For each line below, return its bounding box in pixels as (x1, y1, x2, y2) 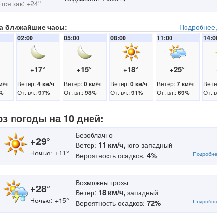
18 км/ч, (98, 187, 125, 198)
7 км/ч (177, 80, 194, 88)
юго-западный (125, 140, 172, 150)
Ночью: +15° (30, 195, 69, 205)
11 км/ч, (98, 139, 125, 150)
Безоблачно (76, 130, 113, 139)
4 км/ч (37, 80, 54, 88)
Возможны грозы (76, 177, 128, 187)
